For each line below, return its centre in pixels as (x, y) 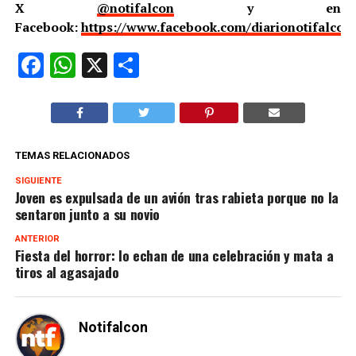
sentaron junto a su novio (87, 213)
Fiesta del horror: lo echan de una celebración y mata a (174, 255)
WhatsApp (132, 65)
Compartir (195, 65)
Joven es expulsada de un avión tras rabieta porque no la (176, 197)
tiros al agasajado (67, 271)
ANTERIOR (37, 238)
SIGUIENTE (38, 180)
